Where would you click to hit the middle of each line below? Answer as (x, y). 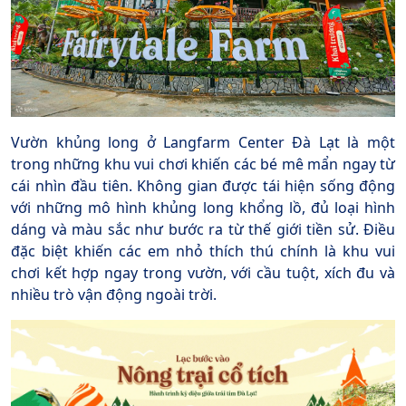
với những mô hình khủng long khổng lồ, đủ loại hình (203, 207)
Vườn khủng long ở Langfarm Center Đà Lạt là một (203, 142)
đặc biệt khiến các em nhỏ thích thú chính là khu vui (203, 251)
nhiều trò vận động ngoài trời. (114, 294)
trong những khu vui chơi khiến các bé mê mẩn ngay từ (203, 164)
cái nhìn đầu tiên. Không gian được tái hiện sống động (203, 185)
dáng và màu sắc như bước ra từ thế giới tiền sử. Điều (203, 229)
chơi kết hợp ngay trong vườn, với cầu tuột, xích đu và (203, 272)
